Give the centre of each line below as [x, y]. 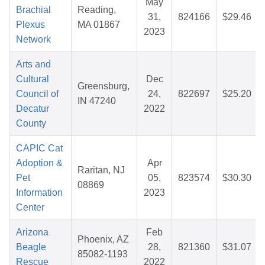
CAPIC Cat [39, 148]
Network [33, 40]
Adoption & [39, 163]
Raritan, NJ [101, 170]
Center [30, 208]
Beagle [31, 247]
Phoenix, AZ [103, 240]
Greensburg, [104, 86]
